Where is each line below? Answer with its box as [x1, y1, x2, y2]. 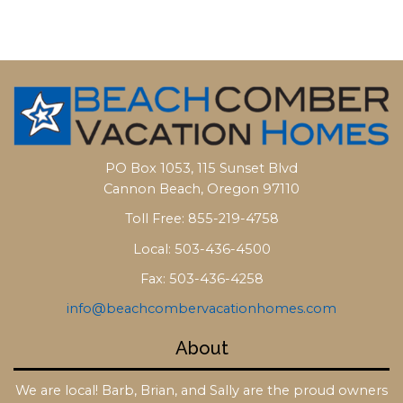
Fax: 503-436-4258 [139, 270, 264, 287]
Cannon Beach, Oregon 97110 [103, 181, 300, 198]
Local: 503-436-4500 [132, 240, 271, 257]
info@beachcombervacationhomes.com [67, 300, 336, 317]
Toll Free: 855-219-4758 [124, 210, 279, 228]
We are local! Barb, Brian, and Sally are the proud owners [15, 381, 388, 399]
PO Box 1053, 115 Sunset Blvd [105, 160, 298, 177]
